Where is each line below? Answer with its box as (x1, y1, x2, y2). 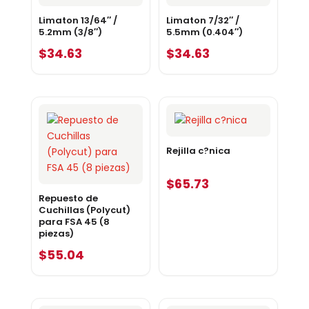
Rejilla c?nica (166, 143, 230, 157)
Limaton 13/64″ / (38, 13, 117, 27)
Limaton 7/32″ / (166, 13, 239, 27)
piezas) (38, 226, 74, 240)
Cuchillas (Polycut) (38, 203, 130, 217)
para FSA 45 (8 (38, 215, 110, 228)
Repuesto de (38, 191, 98, 205)
